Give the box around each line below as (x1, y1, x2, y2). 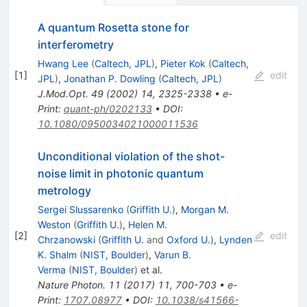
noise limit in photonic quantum (37, 167, 204, 181)
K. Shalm (37, 249, 77, 261)
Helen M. (127, 219, 167, 231)
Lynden (219, 234, 252, 246)
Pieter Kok (160, 58, 206, 70)
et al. (137, 264, 162, 276)
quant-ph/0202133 (63, 103, 152, 115)
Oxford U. (166, 234, 210, 246)
